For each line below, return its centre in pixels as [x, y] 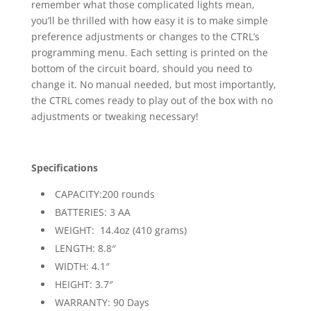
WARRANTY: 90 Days [102, 303]
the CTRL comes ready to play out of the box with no [152, 101]
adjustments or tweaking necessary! [115, 117]
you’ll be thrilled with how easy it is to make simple [149, 21]
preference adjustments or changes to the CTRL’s [145, 37]
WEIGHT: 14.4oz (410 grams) [120, 230]
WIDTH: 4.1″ [82, 267]
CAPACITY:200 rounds [104, 194]
